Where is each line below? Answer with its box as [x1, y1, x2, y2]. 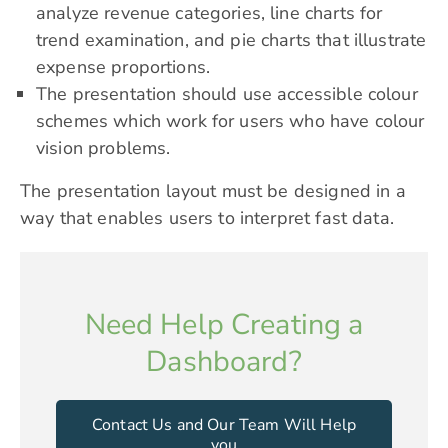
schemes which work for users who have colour [36, 109, 425, 134]
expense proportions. [36, 55, 210, 80]
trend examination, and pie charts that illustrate [36, 28, 427, 53]
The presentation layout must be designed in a [20, 179, 406, 204]
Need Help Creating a [84, 305, 364, 345]
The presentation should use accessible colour [36, 82, 418, 107]
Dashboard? [146, 342, 302, 382]
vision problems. [36, 136, 171, 161]
